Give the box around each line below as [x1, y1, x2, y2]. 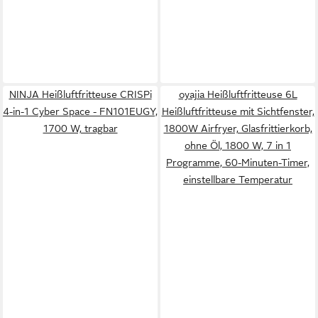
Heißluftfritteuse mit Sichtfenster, [161, 106, 314, 117]
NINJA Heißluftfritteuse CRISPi [9, 89, 152, 100]
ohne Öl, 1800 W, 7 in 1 [185, 140, 291, 151]
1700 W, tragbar [43, 123, 118, 134]
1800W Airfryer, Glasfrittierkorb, [163, 123, 312, 134]
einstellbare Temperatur [183, 174, 292, 185]
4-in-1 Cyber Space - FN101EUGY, [3, 106, 158, 117]
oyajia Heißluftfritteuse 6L [178, 89, 297, 100]
